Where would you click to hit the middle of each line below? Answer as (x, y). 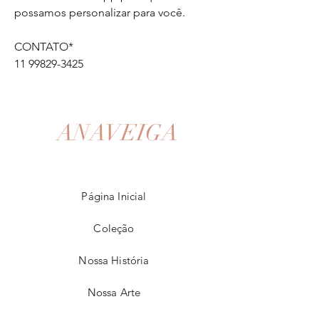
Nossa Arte (114, 292)
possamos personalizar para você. (100, 12)
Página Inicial (114, 196)
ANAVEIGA (117, 133)
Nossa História (114, 260)
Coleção (114, 228)
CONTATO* (44, 47)
